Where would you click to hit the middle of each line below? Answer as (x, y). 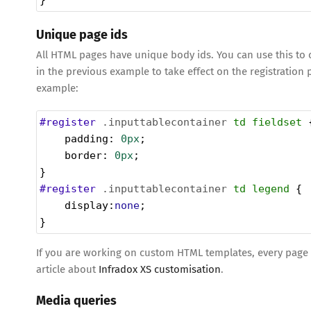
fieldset (277, 122)
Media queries (76, 300)
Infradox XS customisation (160, 269)
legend (271, 188)
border (83, 155)
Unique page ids (82, 35)
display (86, 205)
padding (86, 138)
